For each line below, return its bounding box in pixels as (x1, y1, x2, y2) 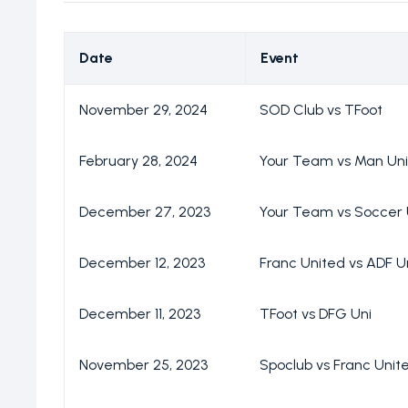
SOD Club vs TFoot (260, 101, 382, 119)
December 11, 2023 (79, 305, 200, 323)
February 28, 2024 (79, 152, 198, 170)
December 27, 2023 (79, 203, 210, 221)
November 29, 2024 (79, 101, 208, 119)
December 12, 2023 (79, 254, 205, 272)
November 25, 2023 (79, 356, 208, 374)
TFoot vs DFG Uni (260, 305, 372, 323)
